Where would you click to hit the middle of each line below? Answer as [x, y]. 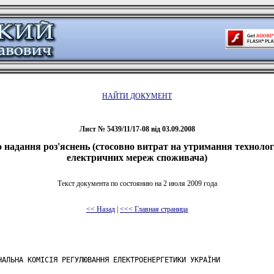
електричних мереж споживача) [137, 157]
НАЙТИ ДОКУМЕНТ [137, 96]
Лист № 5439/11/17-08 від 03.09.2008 [137, 129]
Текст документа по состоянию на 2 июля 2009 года [137, 183]
